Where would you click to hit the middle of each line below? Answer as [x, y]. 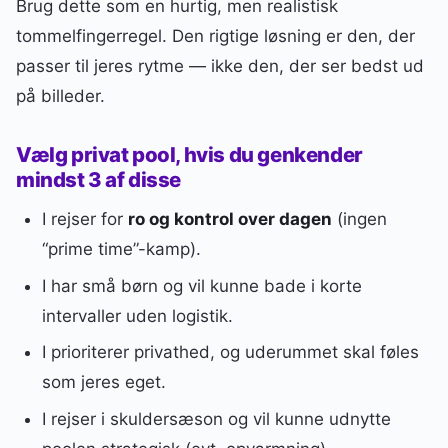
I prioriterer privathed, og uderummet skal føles [230, 352]
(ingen [359, 218]
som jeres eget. [103, 382]
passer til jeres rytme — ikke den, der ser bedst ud [220, 66]
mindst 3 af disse [99, 179]
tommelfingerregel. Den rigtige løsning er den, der [215, 36]
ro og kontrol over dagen [229, 218]
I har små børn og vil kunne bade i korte [201, 285]
